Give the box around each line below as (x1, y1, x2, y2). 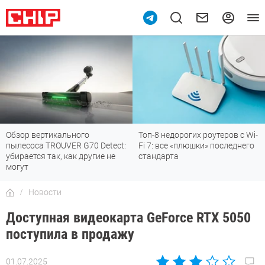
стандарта (138, 151, 179, 161)
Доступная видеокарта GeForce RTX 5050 (6, 209, 251, 227)
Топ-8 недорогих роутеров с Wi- (138, 130, 258, 140)
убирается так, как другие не (6, 151, 115, 161)
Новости (28, 188, 62, 198)
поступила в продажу (6, 226, 134, 243)
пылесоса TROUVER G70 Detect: (6, 141, 126, 151)
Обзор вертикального (6, 130, 89, 140)
